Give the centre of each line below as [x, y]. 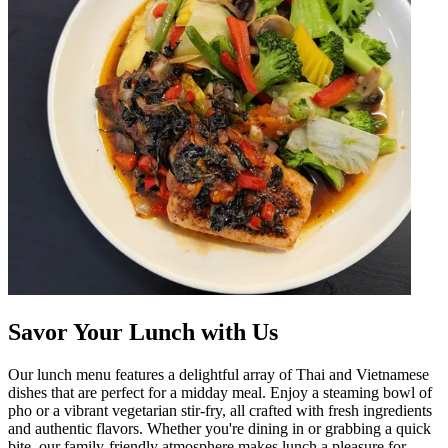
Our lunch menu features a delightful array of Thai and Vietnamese [218, 374]
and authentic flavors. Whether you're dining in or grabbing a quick [219, 428]
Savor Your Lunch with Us [143, 331]
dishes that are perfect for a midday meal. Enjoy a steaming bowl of [220, 392]
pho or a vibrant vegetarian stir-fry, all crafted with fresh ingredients [220, 410]
